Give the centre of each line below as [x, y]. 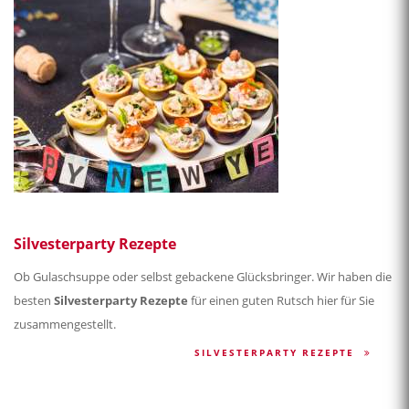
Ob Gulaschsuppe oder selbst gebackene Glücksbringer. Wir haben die [203, 277]
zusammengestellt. [65, 325]
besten [34, 301]
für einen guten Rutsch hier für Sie [281, 301]
